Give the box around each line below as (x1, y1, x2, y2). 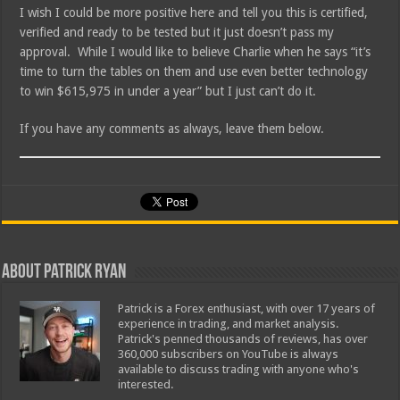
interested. (118, 378, 175, 392)
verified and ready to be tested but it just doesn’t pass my (20, 25, 335, 40)
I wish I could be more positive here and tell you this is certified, (20, 5, 369, 21)
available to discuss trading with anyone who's (118, 362, 360, 377)
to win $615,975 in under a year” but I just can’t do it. (20, 84, 317, 99)
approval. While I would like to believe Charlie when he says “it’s (20, 45, 371, 60)
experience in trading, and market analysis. (118, 317, 340, 331)
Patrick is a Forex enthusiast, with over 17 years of (118, 302, 376, 316)
